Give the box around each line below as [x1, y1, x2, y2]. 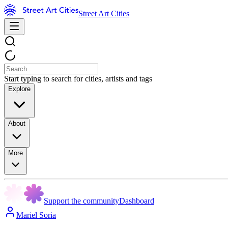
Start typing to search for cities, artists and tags [4, 74, 152, 83]
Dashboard [119, 196, 154, 205]
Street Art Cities [78, 9, 129, 18]
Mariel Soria [16, 211, 56, 219]
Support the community [44, 196, 119, 205]
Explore [8, 85, 31, 93]
